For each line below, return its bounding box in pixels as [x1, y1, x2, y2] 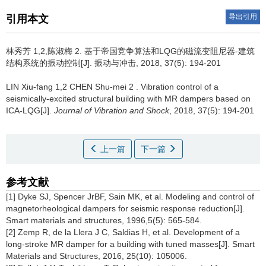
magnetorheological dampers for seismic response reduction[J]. [6, 204, 245, 213]
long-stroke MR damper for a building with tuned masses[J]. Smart [6, 239, 255, 249]
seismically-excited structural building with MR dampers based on [6, 94, 251, 103]
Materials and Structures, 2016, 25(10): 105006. [6, 251, 187, 261]
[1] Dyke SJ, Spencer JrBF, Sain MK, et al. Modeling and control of [6, 192, 254, 201]
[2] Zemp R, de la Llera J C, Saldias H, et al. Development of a [6, 227, 240, 237]
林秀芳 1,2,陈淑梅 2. [6, 46, 84, 56]
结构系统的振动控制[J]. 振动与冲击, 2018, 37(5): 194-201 [6, 58, 221, 68]
